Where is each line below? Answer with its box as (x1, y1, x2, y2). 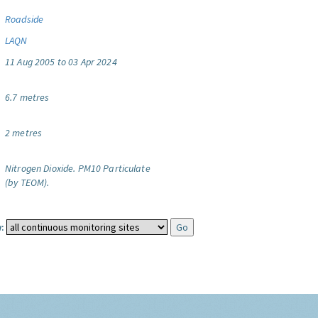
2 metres (5, 126, 43, 139)
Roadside (5, 13, 44, 26)
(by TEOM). (5, 176, 50, 189)
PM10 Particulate (77, 162, 150, 175)
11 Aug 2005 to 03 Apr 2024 (5, 55, 117, 68)
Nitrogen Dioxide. (5, 162, 76, 175)
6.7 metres (5, 91, 50, 104)
